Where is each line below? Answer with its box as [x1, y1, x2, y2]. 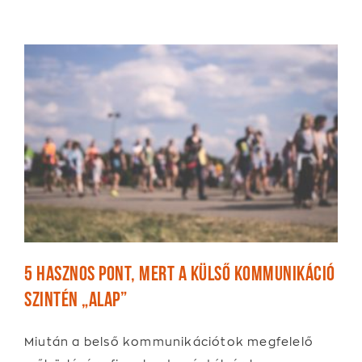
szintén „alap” [24, 286, 127, 307]
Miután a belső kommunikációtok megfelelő [24, 335, 314, 347]
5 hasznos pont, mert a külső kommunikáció [24, 260, 335, 281]
